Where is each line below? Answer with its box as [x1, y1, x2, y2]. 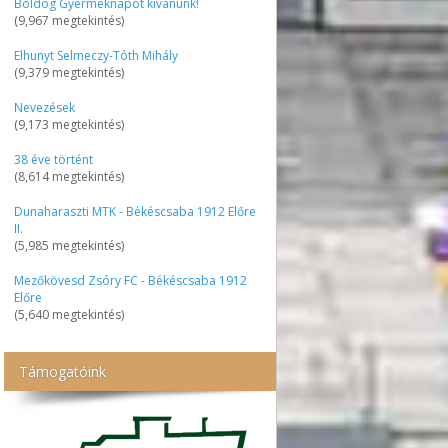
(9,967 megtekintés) [14, 12, 124, 29]
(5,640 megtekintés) [14, 306, 124, 323]
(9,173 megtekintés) [14, 116, 124, 133]
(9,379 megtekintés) [14, 64, 124, 81]
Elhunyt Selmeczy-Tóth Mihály [14, 47, 178, 64]
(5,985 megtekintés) [14, 237, 124, 254]
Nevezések [14, 99, 75, 116]
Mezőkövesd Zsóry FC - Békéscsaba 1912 [14, 272, 247, 289]
